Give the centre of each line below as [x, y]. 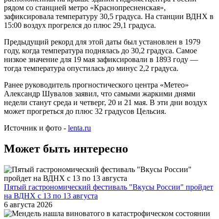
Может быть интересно [66, 149]
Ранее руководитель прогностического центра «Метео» [96, 85]
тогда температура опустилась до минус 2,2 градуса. [91, 68]
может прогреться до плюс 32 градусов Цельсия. [85, 111]
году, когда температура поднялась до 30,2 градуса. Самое [100, 51]
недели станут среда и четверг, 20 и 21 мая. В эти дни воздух [106, 103]
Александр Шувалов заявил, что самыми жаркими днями [100, 94]
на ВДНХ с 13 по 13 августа [51, 196]
